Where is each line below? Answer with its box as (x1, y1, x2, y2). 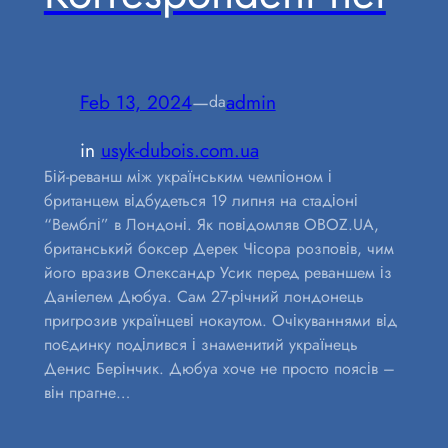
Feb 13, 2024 (79, 87, 192, 116)
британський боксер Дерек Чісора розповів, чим (43, 237, 394, 261)
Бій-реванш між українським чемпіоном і (43, 165, 332, 189)
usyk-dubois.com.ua (100, 136, 259, 165)
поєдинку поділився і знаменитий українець (43, 333, 358, 357)
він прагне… (43, 381, 130, 405)
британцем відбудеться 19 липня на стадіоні (43, 189, 358, 213)
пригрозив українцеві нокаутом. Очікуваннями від (43, 309, 397, 333)
